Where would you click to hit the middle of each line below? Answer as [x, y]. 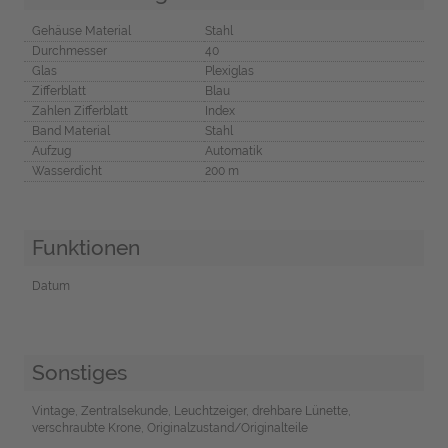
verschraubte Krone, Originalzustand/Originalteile [169, 427]
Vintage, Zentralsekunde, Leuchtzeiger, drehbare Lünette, [191, 410]
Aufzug [51, 151]
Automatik [233, 151]
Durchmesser [69, 51]
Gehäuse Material [81, 31]
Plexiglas [229, 71]
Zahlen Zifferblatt [79, 111]
